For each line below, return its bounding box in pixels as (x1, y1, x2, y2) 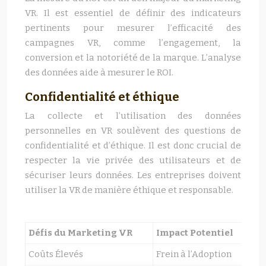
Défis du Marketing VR (28, 227, 132, 238)
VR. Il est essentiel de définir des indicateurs (25, 8, 241, 18)
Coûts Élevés (28, 249, 83, 259)
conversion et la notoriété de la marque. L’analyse (25, 52, 241, 63)
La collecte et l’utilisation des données (25, 110, 241, 121)
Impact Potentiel (156, 227, 233, 238)
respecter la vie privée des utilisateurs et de (25, 155, 241, 166)
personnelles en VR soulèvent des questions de (25, 125, 241, 136)
